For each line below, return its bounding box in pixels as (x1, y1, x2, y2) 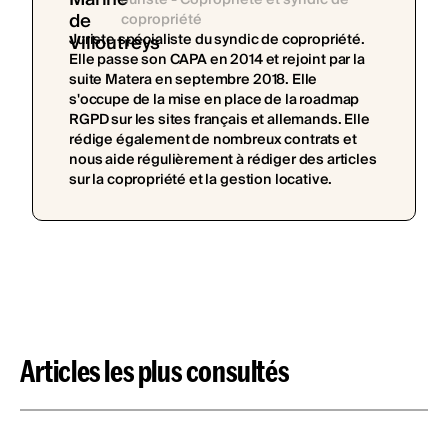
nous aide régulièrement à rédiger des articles (69, 148, 377, 173)
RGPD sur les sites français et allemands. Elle (69, 108, 370, 133)
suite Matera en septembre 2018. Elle (69, 68, 318, 93)
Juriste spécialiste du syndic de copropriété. (69, 28, 365, 53)
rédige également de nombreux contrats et (69, 128, 357, 153)
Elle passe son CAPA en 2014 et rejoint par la (69, 48, 365, 73)
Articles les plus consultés (20, 353, 290, 389)
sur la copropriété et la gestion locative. (69, 168, 333, 193)
